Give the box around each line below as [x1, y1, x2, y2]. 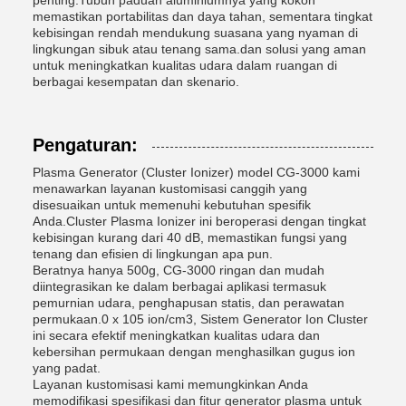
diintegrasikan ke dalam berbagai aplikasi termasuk [33, 278, 326, 294]
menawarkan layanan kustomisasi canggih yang [33, 180, 307, 196]
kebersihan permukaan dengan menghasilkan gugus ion [33, 343, 355, 359]
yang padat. [33, 360, 101, 375]
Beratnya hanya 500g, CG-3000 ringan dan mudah [33, 262, 324, 277]
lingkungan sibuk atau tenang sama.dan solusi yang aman [33, 41, 366, 56]
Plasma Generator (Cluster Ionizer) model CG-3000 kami [33, 164, 360, 179]
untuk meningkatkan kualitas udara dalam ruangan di [33, 57, 337, 72]
